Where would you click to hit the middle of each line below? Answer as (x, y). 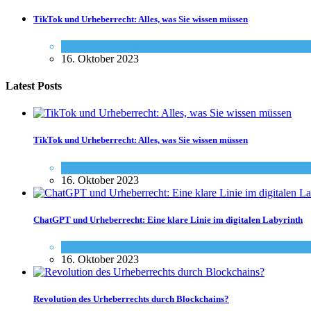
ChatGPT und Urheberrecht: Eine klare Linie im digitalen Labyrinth (168, 219)
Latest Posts (34, 85)
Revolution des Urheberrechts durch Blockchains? (131, 299)
